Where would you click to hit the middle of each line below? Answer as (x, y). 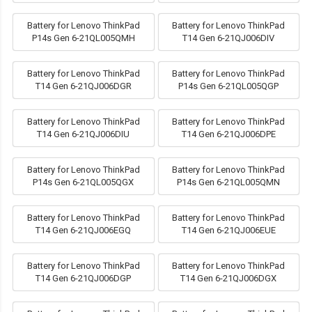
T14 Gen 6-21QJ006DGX (229, 279)
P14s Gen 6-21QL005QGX (84, 182)
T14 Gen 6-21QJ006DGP (84, 279)
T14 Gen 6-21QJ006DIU (84, 134)
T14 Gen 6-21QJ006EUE (228, 231)
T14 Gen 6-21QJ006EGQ (84, 231)
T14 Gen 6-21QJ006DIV (229, 38)
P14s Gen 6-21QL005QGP (229, 86)
